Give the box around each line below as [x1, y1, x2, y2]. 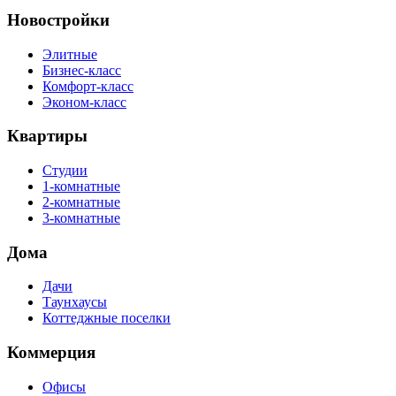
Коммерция [7, 343, 95, 362]
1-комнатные [42, 179, 120, 194]
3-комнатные [42, 210, 120, 226]
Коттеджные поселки [42, 310, 171, 326]
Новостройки [7, 10, 110, 29]
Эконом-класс [42, 94, 126, 110]
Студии [42, 163, 88, 179]
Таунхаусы [42, 294, 107, 310]
